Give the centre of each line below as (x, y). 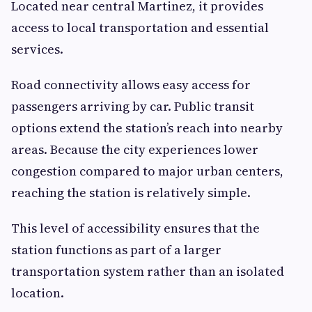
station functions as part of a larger (116, 250)
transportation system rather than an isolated (148, 271)
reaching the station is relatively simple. (131, 193)
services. (37, 49)
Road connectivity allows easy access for (131, 85)
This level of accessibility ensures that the (135, 228)
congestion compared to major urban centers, (147, 171)
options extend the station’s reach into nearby (147, 128)
